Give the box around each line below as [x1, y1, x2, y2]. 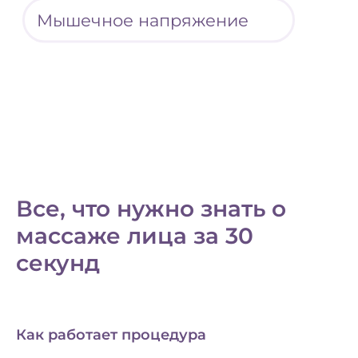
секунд [16, 249, 100, 277]
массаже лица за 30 [16, 222, 253, 250]
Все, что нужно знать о [16, 195, 286, 223]
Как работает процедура [16, 326, 206, 344]
